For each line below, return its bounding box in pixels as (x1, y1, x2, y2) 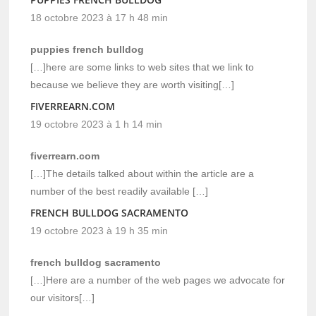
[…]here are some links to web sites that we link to (30, 61, 255, 73)
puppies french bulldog (30, 43, 145, 55)
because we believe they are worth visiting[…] (30, 78, 235, 90)
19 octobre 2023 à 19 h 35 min (30, 224, 169, 236)
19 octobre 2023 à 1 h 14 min (30, 118, 163, 130)
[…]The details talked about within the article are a (30, 167, 255, 179)
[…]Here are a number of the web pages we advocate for (30, 274, 286, 286)
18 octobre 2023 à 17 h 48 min (30, 11, 169, 23)
